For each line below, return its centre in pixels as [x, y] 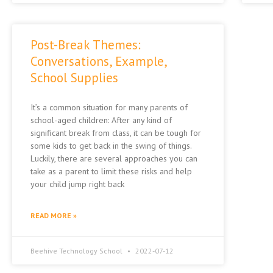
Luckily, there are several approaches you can [114, 159]
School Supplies [74, 78]
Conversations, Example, [98, 62]
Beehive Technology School [77, 251]
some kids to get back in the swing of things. [111, 146]
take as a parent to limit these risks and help [111, 172]
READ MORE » [54, 216]
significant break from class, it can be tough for [116, 133]
